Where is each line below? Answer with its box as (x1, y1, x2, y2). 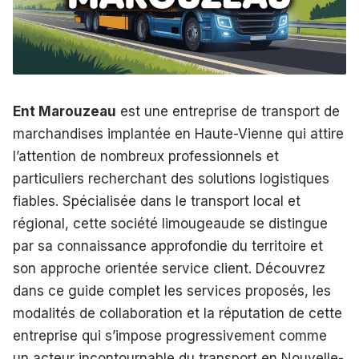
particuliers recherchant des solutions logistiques (13, 171, 329, 188)
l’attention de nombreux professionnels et (13, 148, 279, 165)
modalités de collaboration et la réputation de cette (13, 305, 342, 322)
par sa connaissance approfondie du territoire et (13, 238, 323, 255)
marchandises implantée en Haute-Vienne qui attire (13, 126, 344, 143)
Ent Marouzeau (13, 103, 116, 120)
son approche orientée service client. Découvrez (13, 260, 325, 277)
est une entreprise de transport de (116, 103, 340, 120)
